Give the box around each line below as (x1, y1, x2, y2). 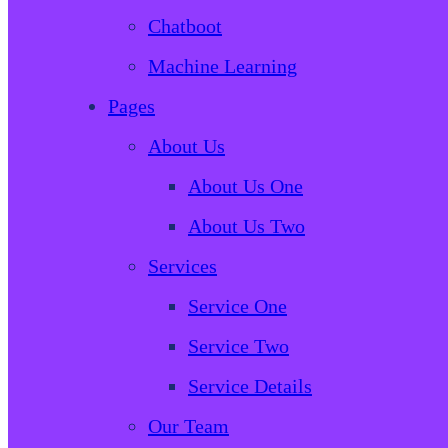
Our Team (148, 414, 229, 437)
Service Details (188, 374, 312, 397)
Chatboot (148, 14, 222, 37)
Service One (188, 294, 287, 317)
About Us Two (188, 214, 305, 237)
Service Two (188, 334, 289, 357)
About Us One (188, 174, 303, 197)
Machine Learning (148, 54, 297, 77)
